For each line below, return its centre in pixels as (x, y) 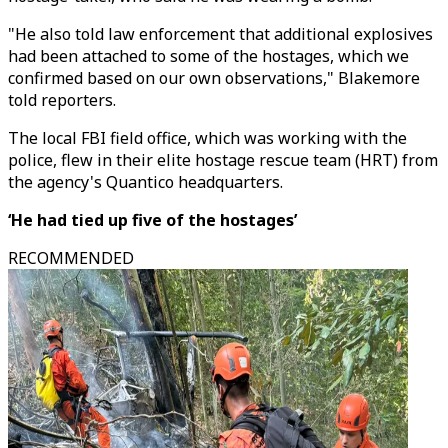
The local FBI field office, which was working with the (207, 138)
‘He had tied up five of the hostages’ (152, 220)
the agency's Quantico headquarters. (145, 182)
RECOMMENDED (71, 258)
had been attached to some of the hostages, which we (208, 56)
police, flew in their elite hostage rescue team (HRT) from (223, 160)
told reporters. (62, 100)
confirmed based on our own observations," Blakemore (214, 78)
